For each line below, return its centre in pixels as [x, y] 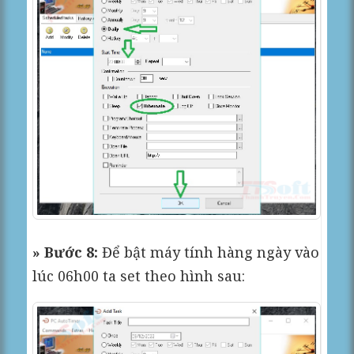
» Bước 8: [66, 252]
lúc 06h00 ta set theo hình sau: [139, 276]
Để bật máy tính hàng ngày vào [209, 252]
